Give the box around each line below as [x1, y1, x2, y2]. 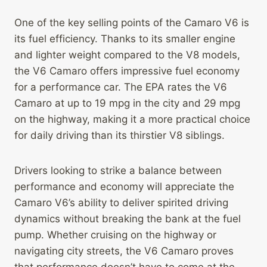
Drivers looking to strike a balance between [14, 164, 222, 177]
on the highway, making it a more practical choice [14, 113, 250, 126]
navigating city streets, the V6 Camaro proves [14, 245, 234, 257]
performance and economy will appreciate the [14, 181, 234, 193]
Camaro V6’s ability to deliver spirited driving [14, 197, 228, 209]
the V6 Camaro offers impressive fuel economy [14, 65, 240, 77]
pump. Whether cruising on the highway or [14, 229, 216, 241]
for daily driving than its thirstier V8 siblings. [14, 129, 225, 142]
